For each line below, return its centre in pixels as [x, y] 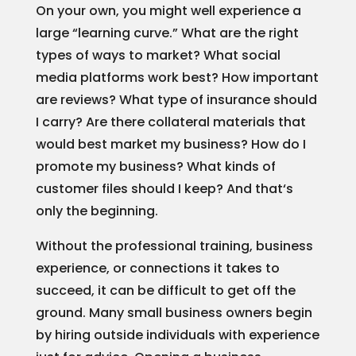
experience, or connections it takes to [157, 268]
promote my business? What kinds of [155, 166]
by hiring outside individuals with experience [177, 335]
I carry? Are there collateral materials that [170, 122]
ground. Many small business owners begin [174, 312]
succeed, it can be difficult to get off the [165, 290]
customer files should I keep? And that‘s [164, 188]
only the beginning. [97, 211]
